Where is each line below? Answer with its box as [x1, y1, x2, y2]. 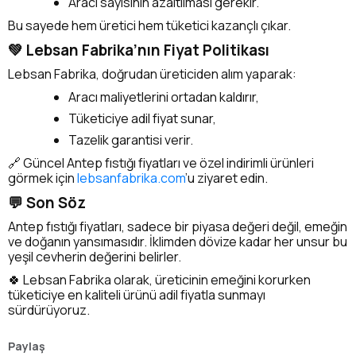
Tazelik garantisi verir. [68, 130, 193, 149]
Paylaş [8, 338, 45, 354]
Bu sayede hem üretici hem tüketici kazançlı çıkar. [8, 16, 291, 34]
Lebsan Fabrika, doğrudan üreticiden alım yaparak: [8, 64, 296, 83]
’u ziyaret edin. [185, 168, 268, 187]
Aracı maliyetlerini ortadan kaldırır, [68, 87, 259, 106]
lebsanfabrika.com [77, 168, 185, 187]
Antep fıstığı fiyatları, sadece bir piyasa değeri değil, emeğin [8, 217, 347, 235]
